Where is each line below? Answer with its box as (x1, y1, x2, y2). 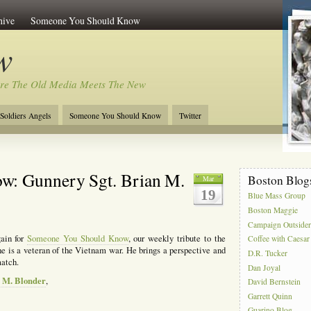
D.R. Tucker (248, 248, 288, 259)
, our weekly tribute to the (128, 232, 226, 244)
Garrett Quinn (248, 291, 293, 302)
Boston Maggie (248, 205, 299, 216)
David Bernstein (248, 276, 301, 287)
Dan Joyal (248, 262, 281, 273)
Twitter (178, 110, 201, 121)
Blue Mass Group (248, 190, 306, 201)
